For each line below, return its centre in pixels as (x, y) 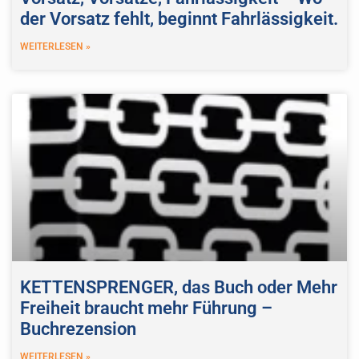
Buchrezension (78, 329)
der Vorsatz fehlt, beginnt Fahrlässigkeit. (179, 18)
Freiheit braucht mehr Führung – (146, 308)
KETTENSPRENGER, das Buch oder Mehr (179, 287)
